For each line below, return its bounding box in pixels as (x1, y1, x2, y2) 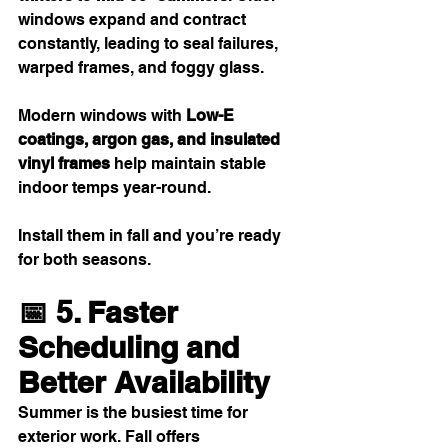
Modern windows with (18, 106, 186, 126)
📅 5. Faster (18, 294, 186, 331)
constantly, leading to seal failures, (18, 34, 282, 54)
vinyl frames (18, 154, 110, 174)
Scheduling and (18, 329, 247, 366)
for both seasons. (18, 250, 151, 270)
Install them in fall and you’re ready (18, 226, 285, 246)
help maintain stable (110, 154, 270, 174)
